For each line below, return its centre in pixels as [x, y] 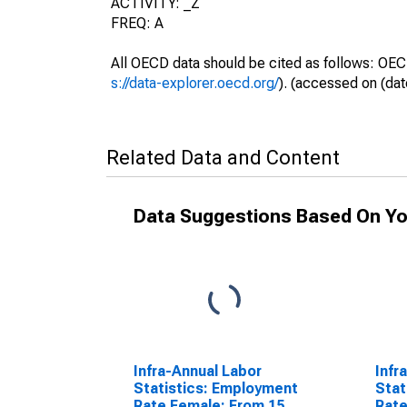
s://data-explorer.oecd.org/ [195, 83]
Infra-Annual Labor [198, 371]
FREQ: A [137, 23]
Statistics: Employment [216, 388]
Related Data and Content [223, 158]
